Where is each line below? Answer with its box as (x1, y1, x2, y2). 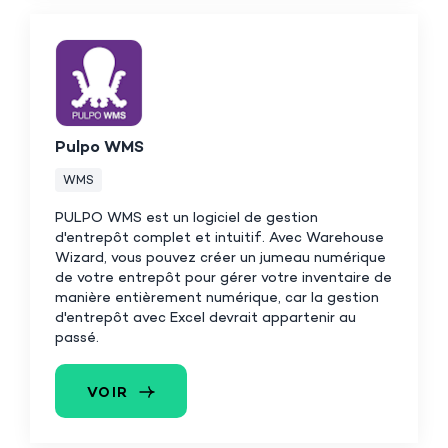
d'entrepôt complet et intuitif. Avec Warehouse (55, 229, 384, 247)
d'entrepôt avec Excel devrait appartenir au (55, 309, 356, 327)
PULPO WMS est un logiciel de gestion (55, 209, 318, 227)
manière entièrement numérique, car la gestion (55, 289, 379, 307)
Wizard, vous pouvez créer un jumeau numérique (55, 249, 386, 267)
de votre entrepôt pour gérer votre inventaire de (55, 269, 392, 287)
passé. (55, 329, 99, 347)
